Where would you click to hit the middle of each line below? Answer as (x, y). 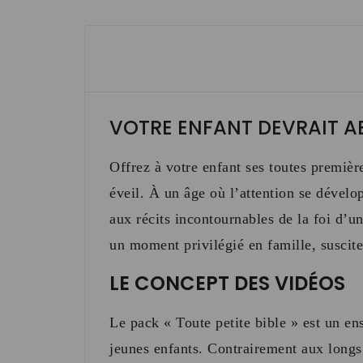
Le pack (137, 322)
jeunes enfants (154, 348)
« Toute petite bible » (231, 322)
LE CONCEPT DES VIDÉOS (230, 283)
